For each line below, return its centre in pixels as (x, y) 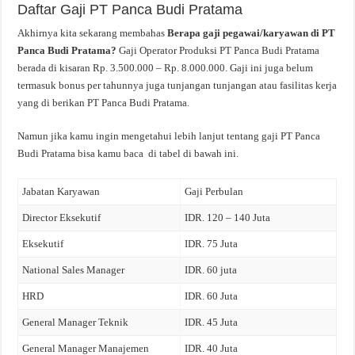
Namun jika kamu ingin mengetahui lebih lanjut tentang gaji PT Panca (169, 136)
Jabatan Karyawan (61, 191)
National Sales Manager (74, 270)
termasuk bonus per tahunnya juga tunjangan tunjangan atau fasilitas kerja (177, 85)
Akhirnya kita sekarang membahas (93, 33)
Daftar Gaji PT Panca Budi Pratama (130, 10)
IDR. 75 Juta (212, 244)
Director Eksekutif (62, 218)
